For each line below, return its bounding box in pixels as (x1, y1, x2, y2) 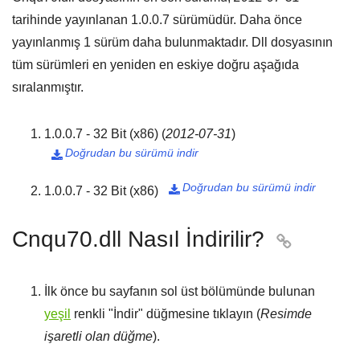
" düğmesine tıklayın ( (138, 307, 260, 321)
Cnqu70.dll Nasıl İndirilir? (12, 227, 264, 252)
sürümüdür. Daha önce (170, 13, 302, 27)
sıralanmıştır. (12, 80, 84, 94)
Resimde (260, 307, 312, 321)
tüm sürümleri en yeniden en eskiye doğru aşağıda (12, 58, 299, 72)
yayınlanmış (12, 35, 84, 49)
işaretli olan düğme (44, 329, 153, 343)
